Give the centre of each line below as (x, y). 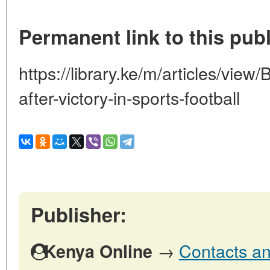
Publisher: (79, 215)
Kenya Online (98, 251)
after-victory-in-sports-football (129, 98)
